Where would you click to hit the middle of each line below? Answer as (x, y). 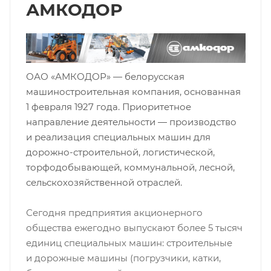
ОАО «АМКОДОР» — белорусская (105, 77)
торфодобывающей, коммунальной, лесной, (130, 168)
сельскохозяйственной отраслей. (104, 183)
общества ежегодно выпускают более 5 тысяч (134, 228)
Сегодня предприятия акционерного (114, 213)
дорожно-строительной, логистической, (120, 152)
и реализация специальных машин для (118, 137)
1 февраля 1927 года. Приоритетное (108, 107)
